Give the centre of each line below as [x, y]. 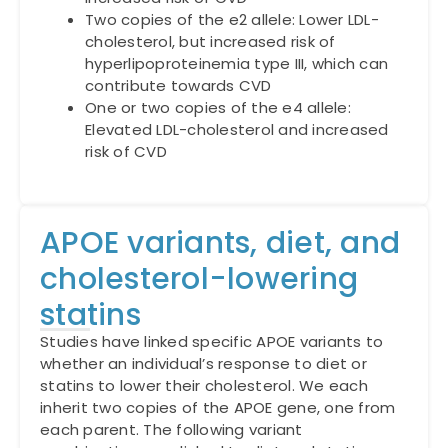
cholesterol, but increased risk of [210, 41]
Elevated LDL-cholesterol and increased [237, 129]
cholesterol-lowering [199, 279]
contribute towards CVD [178, 85]
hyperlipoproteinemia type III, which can [236, 63]
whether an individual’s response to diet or [203, 364]
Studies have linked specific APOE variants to [212, 342]
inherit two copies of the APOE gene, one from [218, 408]
